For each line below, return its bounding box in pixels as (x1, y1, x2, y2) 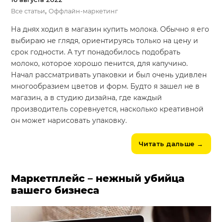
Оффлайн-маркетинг (49, 7, 118, 15)
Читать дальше (138, 140, 195, 148)
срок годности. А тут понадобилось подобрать (11, 48, 181, 57)
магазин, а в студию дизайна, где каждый (11, 93, 163, 103)
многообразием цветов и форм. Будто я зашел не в (11, 82, 200, 91)
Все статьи (11, 7, 46, 15)
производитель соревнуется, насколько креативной (11, 105, 204, 114)
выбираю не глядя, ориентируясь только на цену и (11, 36, 199, 46)
